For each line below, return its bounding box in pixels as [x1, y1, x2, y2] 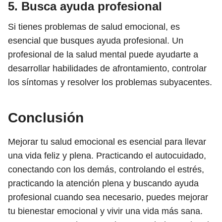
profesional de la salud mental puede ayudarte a [8, 50, 198, 59]
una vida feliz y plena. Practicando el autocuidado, [8, 151, 206, 161]
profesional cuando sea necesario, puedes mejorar [8, 192, 208, 202]
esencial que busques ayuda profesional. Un [8, 36, 183, 46]
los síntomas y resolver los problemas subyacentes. [8, 77, 212, 87]
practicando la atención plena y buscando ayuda [8, 178, 199, 188]
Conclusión [8, 110, 84, 125]
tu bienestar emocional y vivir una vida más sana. [8, 206, 203, 216]
